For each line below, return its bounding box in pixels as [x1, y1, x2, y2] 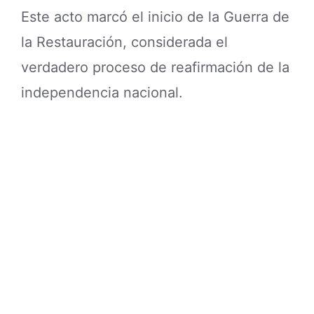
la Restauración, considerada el [21, 33, 228, 50]
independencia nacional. [21, 83, 183, 101]
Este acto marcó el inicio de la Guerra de [21, 8, 289, 25]
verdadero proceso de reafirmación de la [21, 58, 289, 76]
